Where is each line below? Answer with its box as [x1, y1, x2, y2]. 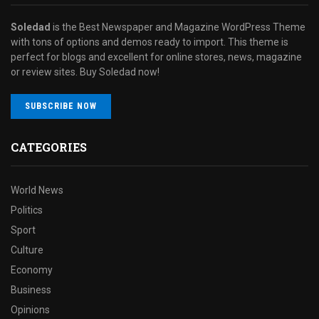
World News [11, 184, 63, 196]
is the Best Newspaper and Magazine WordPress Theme [51, 21, 305, 33]
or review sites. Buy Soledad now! [11, 66, 159, 78]
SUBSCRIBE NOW [25, 100, 97, 111]
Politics [11, 204, 43, 216]
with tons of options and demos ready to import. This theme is [11, 36, 288, 48]
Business [11, 283, 51, 296]
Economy [11, 263, 53, 276]
